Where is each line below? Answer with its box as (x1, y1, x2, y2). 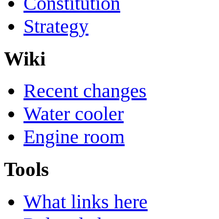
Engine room (23, 126, 125, 148)
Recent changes (23, 80, 147, 102)
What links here (23, 190, 148, 213)
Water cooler (23, 103, 124, 125)
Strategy (23, 15, 88, 37)
